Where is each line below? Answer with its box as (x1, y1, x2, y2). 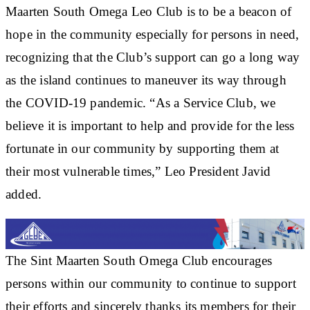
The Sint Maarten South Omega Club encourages (6, 253, 273, 268)
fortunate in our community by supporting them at (6, 140, 280, 156)
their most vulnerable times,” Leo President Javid (6, 163, 271, 179)
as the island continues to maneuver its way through (6, 72, 286, 87)
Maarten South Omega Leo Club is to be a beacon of (6, 3, 292, 19)
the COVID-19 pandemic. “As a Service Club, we (6, 95, 276, 110)
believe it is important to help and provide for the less (6, 118, 295, 133)
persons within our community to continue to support (6, 275, 296, 291)
